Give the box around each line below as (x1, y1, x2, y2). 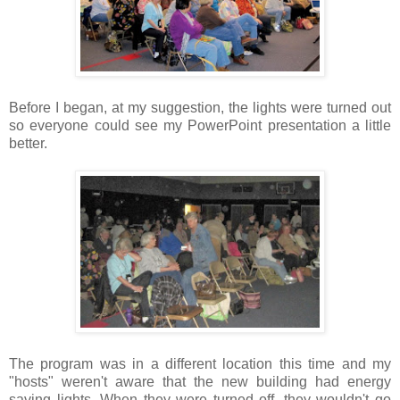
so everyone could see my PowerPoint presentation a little (9, 118, 391, 134)
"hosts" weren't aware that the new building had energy (9, 374, 391, 390)
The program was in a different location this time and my (9, 356, 391, 372)
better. (9, 136, 47, 152)
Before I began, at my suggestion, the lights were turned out (9, 100, 391, 116)
